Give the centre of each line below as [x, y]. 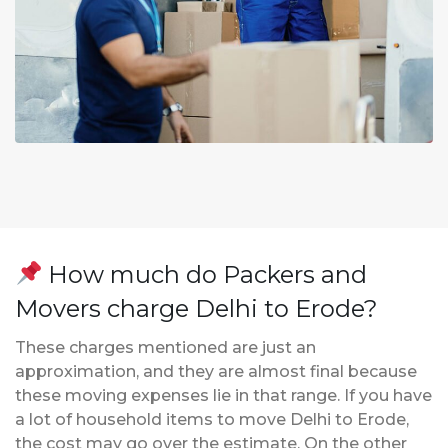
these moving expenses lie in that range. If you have [223, 395]
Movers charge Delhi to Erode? [196, 308]
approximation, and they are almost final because [216, 371]
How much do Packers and [205, 274]
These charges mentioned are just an [165, 347]
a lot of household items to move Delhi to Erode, [212, 419]
